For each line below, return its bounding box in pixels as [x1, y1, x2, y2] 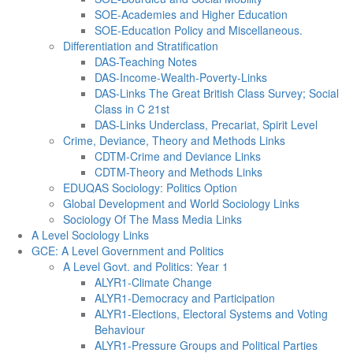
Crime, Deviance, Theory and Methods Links [63, 132, 285, 148]
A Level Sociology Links [32, 227, 149, 243]
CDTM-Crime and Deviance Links [95, 148, 261, 164]
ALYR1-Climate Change [95, 274, 212, 290]
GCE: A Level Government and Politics [32, 243, 224, 258]
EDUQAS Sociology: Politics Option [63, 180, 237, 195]
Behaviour [95, 321, 145, 337]
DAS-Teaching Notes [95, 54, 197, 69]
